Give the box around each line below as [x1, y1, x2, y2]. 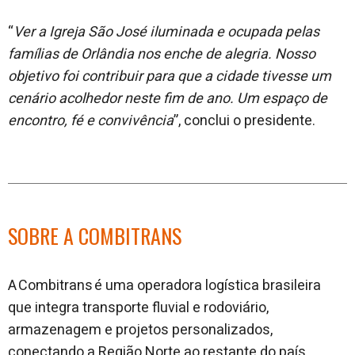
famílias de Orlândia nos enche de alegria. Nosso [8, 43, 315, 65]
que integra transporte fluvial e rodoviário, [8, 296, 269, 319]
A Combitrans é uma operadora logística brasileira [8, 274, 321, 296]
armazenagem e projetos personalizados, [8, 319, 273, 341]
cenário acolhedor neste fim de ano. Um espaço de [8, 87, 327, 109]
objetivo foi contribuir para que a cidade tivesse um [8, 65, 331, 87]
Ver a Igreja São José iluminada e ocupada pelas [13, 21, 319, 43]
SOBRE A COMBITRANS [8, 219, 181, 251]
